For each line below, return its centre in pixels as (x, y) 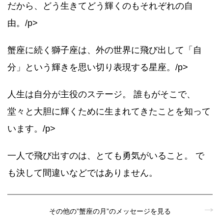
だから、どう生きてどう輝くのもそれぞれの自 (100, 6)
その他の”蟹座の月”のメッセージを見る (110, 211)
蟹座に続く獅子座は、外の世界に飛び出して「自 (105, 50)
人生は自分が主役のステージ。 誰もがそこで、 (101, 95)
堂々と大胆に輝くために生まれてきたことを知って (109, 112)
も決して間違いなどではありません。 (82, 173)
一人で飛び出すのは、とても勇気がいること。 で (106, 156)
